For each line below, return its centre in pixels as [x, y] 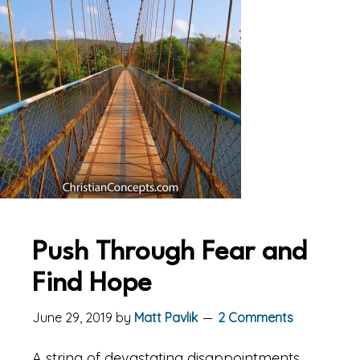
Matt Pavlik [166, 317]
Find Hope [92, 284]
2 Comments [256, 317]
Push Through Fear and [170, 253]
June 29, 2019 [72, 317]
